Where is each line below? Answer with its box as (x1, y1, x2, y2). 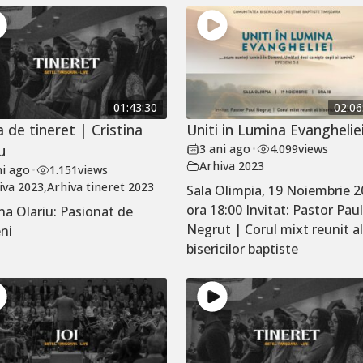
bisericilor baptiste (186, 240, 299, 258)
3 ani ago (199, 141, 251, 157)
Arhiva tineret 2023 (47, 179, 155, 195)
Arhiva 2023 (199, 158, 265, 174)
